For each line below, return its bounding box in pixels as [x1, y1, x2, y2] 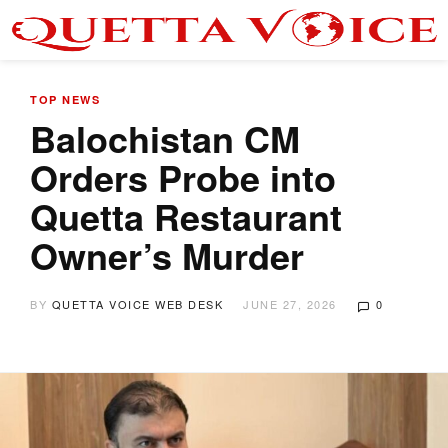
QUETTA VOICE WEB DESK [51, 296, 223, 312]
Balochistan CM [30, 112, 300, 164]
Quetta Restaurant [30, 190, 342, 242]
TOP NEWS [30, 92, 100, 107]
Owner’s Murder [30, 229, 304, 281]
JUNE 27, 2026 [243, 296, 337, 312]
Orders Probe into [30, 151, 336, 203]
